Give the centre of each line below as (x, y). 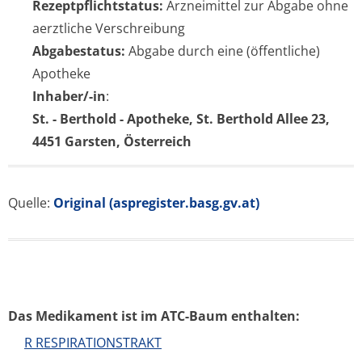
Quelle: (31, 203)
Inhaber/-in (69, 96)
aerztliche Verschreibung (109, 28)
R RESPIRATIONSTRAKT (93, 343)
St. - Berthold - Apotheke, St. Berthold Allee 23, (181, 119)
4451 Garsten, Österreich (112, 141)
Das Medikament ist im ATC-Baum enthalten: (154, 316)
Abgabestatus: (79, 51)
